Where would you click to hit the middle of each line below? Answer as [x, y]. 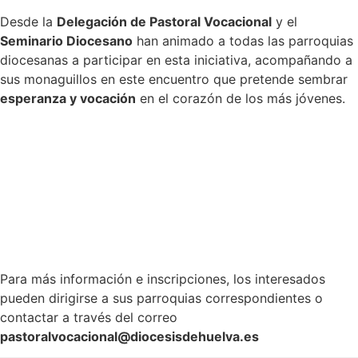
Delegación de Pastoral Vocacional [164, 22]
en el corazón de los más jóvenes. [241, 99]
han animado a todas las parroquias [243, 41]
